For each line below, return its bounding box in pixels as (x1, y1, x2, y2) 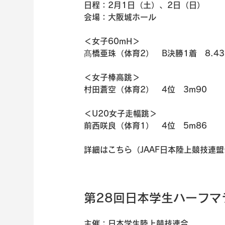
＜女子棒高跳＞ (84, 73, 141, 81)
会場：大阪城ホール (84, 13, 157, 21)
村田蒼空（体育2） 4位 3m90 (84, 85, 207, 93)
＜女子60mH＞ (84, 37, 141, 45)
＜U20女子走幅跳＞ (84, 109, 158, 118)
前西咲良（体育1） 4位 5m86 (84, 121, 207, 130)
